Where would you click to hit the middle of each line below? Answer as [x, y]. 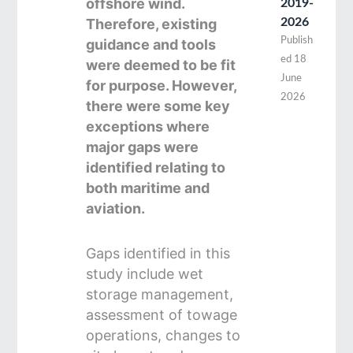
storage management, [160, 294]
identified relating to [156, 167]
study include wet [145, 274]
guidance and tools [151, 44]
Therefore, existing [152, 24]
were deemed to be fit [161, 65]
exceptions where [148, 126]
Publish [296, 41]
